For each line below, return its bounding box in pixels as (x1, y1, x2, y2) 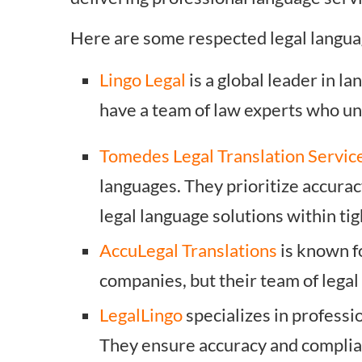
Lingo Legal (99, 69, 186, 90)
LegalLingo (99, 304, 183, 326)
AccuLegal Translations (99, 239, 277, 261)
